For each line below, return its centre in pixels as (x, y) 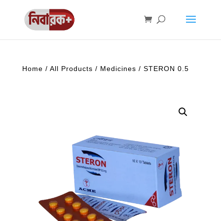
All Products (71, 69)
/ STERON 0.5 (162, 69)
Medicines (118, 69)
